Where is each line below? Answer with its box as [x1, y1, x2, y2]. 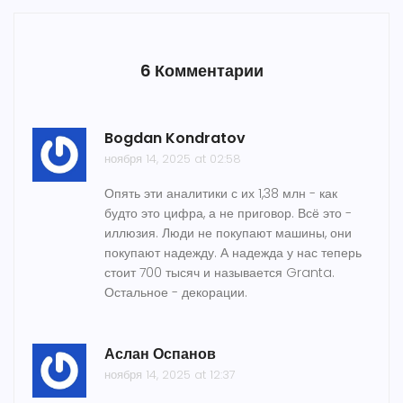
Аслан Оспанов [104, 344, 216, 365]
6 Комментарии [139, 59, 264, 83]
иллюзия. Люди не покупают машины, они [104, 224, 352, 243]
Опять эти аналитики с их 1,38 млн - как [104, 184, 337, 203]
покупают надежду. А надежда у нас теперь [104, 244, 362, 263]
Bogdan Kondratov [104, 128, 246, 149]
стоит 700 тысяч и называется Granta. [104, 264, 335, 282]
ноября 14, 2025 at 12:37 [104, 366, 236, 384]
